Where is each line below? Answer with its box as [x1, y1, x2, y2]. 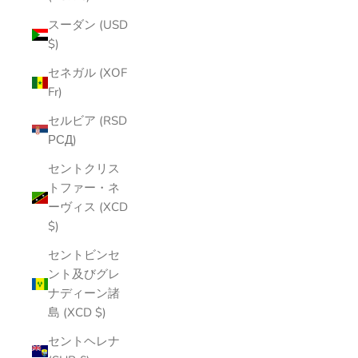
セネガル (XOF [48, 65, 127, 81]
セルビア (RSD [48, 113, 127, 129]
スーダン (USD [48, 17, 128, 33]
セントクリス [48, 161, 120, 177]
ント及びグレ [48, 266, 120, 282]
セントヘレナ [48, 333, 120, 349]
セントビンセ [48, 247, 120, 263]
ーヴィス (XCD [48, 199, 128, 215]
